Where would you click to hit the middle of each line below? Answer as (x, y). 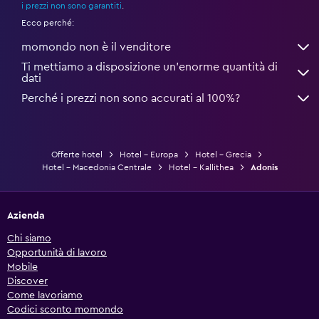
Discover (27, 281)
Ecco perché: (48, 22)
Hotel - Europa (148, 154)
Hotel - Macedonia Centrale (96, 167)
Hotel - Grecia (223, 154)
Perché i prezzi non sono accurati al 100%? (131, 98)
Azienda (26, 215)
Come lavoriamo (45, 295)
